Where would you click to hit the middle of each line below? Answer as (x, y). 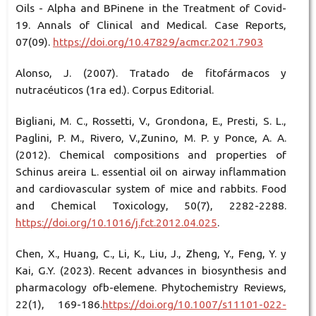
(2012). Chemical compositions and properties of (151, 155)
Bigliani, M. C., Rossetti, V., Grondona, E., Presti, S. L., (151, 121)
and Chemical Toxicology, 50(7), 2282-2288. (151, 206)
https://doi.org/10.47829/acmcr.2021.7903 (158, 42)
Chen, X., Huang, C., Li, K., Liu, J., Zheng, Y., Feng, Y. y (151, 254)
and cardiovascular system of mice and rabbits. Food (151, 189)
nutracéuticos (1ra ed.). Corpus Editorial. (114, 90)
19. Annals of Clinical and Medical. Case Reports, (151, 25)
